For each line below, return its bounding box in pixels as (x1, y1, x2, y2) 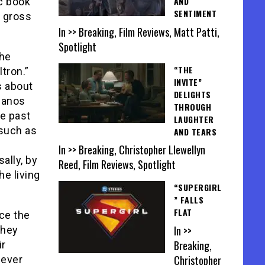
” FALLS (173, 193, 203, 206)
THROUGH (173, 100, 211, 113)
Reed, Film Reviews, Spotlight (58, 157, 176, 173)
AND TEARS (173, 125, 216, 138)
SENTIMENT (173, 7, 216, 20)
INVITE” (173, 75, 202, 88)
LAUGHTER (173, 112, 214, 125)
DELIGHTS (173, 88, 211, 101)
